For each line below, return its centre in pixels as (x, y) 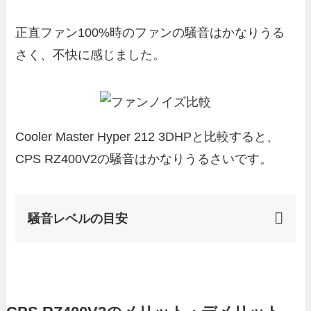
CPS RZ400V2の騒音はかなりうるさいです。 (144, 159)
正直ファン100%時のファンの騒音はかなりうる (150, 33)
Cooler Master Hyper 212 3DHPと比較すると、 (148, 136)
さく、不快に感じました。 (91, 55)
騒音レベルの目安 (78, 218)
